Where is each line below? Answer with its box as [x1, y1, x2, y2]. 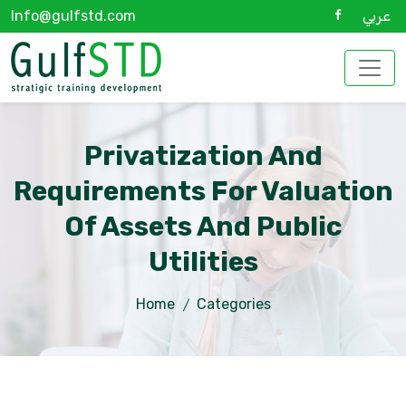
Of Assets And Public [64, 210, 342, 243]
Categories [196, 295, 271, 313]
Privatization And [83, 140, 323, 172]
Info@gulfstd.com [11, 7, 136, 24]
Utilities [148, 246, 258, 278]
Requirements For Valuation [13, 175, 393, 208]
